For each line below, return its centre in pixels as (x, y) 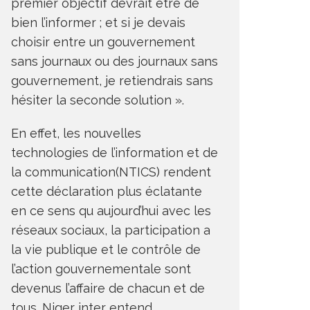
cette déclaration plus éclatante (107, 191)
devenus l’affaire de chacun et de (108, 288)
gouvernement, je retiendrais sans (112, 80)
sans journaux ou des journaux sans (115, 61)
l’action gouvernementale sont (101, 268)
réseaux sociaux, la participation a (111, 230)
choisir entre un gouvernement (103, 42)
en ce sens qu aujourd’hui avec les (111, 210)
